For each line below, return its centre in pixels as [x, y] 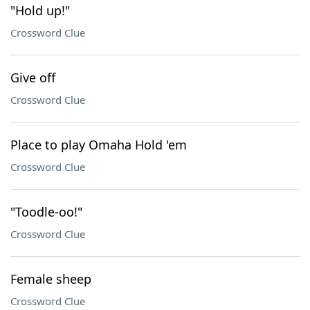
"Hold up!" [40, 10]
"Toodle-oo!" [46, 212]
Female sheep [51, 279]
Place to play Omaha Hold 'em [99, 145]
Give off [33, 77]
